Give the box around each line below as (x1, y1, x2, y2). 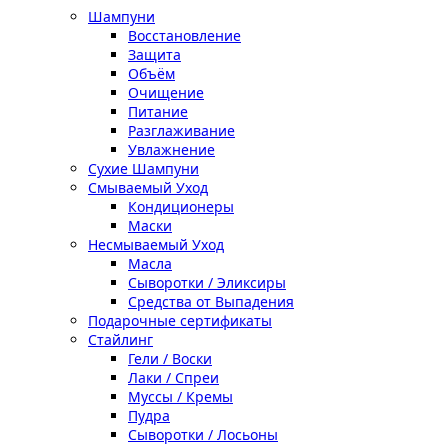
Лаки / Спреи (128, 368, 219, 387)
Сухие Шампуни (88, 159, 199, 178)
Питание (128, 102, 188, 121)
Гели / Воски (128, 349, 212, 368)
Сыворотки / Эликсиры (128, 273, 286, 292)
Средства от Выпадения (128, 292, 294, 311)
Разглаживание (128, 121, 235, 140)
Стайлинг (88, 330, 153, 349)
